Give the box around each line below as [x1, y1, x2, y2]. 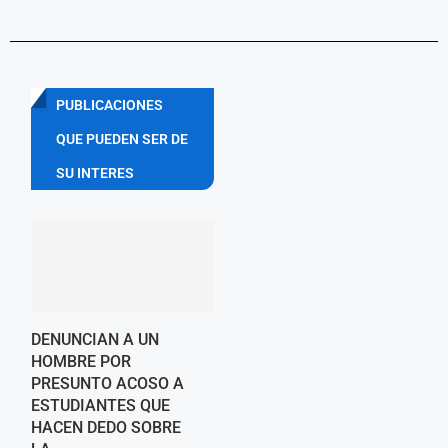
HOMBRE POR [31, 351, 131, 371]
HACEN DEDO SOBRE [31, 417, 181, 437]
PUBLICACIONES [56, 97, 163, 114]
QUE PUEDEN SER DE [56, 131, 188, 148]
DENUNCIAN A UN [31, 329, 159, 349]
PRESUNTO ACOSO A [31, 373, 184, 393]
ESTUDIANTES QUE [31, 395, 170, 415]
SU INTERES [56, 165, 134, 182]
